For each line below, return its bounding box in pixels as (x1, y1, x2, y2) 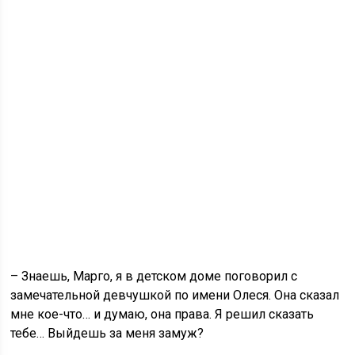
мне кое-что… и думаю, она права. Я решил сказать (10, 307, 315, 322)
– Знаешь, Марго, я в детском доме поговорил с (10, 269, 298, 284)
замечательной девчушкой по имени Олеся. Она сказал (10, 288, 340, 303)
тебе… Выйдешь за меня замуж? (10, 326, 204, 341)
